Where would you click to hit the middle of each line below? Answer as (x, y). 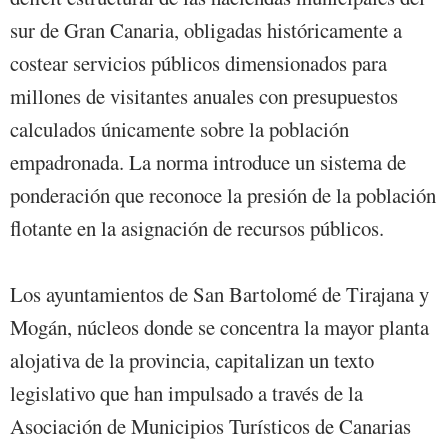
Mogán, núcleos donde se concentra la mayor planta (219, 327)
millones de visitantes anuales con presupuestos (204, 96)
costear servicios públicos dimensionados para (198, 63)
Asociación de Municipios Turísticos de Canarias (210, 426)
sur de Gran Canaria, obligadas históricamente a (206, 30)
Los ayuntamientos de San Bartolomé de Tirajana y (219, 294)
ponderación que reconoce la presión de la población (223, 195)
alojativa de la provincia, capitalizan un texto (192, 360)
